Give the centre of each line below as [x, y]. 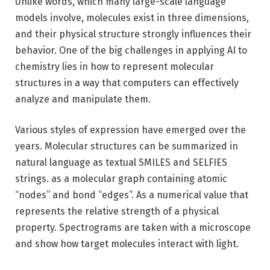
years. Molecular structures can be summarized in [127, 146]
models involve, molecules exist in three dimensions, [132, 17]
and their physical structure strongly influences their [133, 34]
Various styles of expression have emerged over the [130, 130]
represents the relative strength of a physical [117, 212]
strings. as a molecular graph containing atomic [121, 179]
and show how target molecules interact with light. [127, 244]
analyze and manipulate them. [83, 99]
